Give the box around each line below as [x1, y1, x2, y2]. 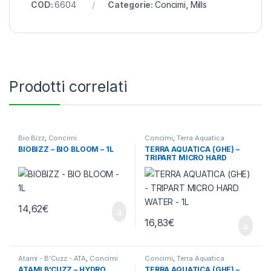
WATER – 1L [144, 162, 186, 171]
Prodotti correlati [9, 77, 127, 96]
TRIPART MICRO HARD [144, 153, 227, 163]
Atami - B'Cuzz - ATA [18, 254, 87, 263]
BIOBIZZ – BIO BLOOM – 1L [18, 145, 114, 154]
